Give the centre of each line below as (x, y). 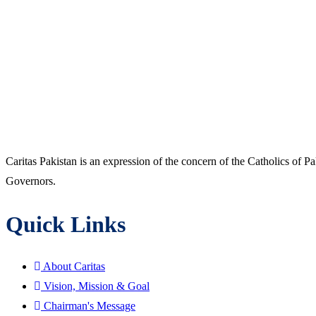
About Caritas (74, 267)
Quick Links (66, 224)
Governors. (31, 181)
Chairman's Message (90, 306)
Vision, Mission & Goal (97, 286)
